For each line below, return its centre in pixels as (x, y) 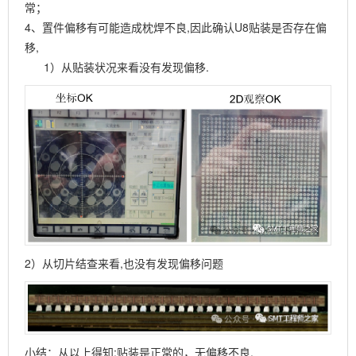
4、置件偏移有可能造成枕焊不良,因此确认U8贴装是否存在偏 (176, 27)
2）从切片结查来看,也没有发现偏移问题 (124, 263)
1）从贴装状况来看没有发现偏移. (117, 66)
